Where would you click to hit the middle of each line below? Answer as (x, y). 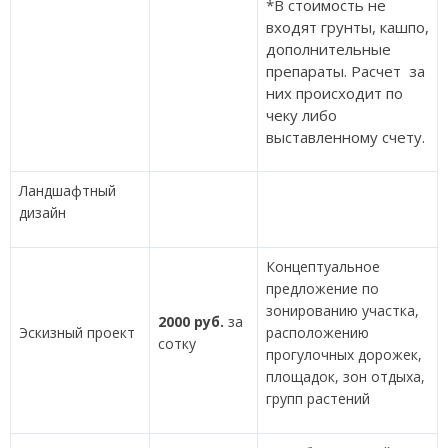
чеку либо (301, 115)
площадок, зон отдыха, (345, 376)
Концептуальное (323, 266)
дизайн (42, 212)
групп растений (318, 398)
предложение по (322, 288)
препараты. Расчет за (345, 71)
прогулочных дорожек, (344, 354)
